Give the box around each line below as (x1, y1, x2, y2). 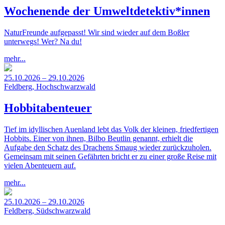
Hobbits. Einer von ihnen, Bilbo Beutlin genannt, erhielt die (4, 134, 193, 143)
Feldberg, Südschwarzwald (4, 206, 90, 215)
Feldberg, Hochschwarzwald (4, 82, 95, 91)
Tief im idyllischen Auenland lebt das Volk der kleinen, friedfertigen (4, 125, 218, 134)
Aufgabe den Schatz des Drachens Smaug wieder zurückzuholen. (4, 143, 211, 152)
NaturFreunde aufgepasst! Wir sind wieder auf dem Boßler (4, 28, 189, 37)
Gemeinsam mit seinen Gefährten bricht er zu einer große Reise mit (4, 152, 216, 161)
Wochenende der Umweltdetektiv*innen (4, 5, 210, 18)
